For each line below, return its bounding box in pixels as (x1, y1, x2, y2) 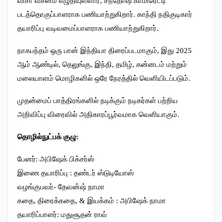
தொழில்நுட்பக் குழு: (17, 132, 79, 141)
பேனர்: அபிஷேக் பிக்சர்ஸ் (17, 155, 94, 163)
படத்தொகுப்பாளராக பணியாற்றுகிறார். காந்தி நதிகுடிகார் (17, 10, 192, 18)
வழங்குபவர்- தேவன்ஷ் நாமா (17, 182, 105, 191)
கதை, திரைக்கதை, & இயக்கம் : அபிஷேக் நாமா (17, 196, 166, 205)
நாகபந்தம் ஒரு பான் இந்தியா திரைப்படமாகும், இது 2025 (17, 46, 192, 55)
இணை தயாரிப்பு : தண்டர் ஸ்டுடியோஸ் (17, 168, 134, 177)
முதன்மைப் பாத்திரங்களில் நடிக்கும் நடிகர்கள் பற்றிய (17, 96, 178, 105)
